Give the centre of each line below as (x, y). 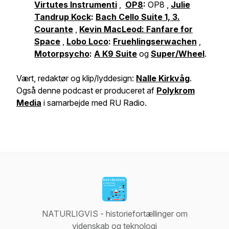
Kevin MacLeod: (113, 29)
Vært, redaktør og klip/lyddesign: (76, 78)
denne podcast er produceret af (97, 90)
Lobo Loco (87, 41)
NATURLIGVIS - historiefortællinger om (114, 214)
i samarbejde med (75, 103)
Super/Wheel (178, 54)
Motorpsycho (62, 54)
